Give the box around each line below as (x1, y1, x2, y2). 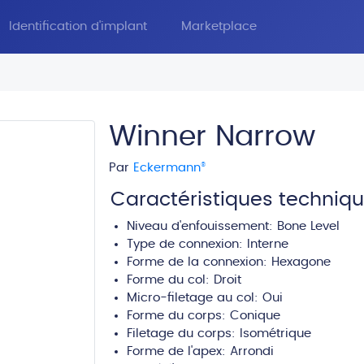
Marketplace (181, 20, 257, 32)
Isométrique (240, 327, 311, 340)
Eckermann (133, 162, 201, 174)
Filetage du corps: (127, 327, 240, 340)
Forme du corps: (127, 310, 230, 322)
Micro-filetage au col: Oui (127, 292, 283, 304)
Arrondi (230, 345, 274, 357)
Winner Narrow (109, 123, 315, 151)
